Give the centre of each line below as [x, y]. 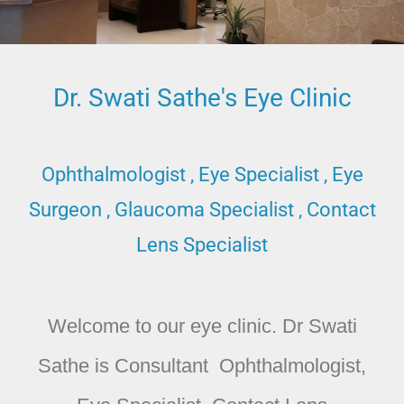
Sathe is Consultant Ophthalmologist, [202, 366]
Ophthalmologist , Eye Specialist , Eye [202, 175]
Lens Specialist [202, 245]
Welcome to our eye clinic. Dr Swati [202, 326]
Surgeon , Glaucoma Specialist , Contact [202, 210]
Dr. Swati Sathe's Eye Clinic [202, 98]
